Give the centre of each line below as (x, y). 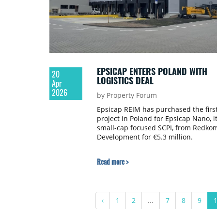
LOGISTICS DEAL (125, 81)
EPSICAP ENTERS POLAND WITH (152, 71)
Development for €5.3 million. (145, 137)
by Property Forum (127, 95)
